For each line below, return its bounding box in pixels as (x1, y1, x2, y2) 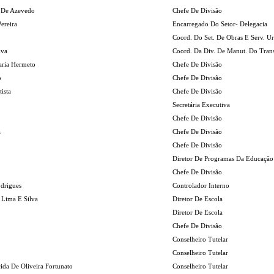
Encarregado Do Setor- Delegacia (172, 20, 267, 28)
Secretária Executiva (172, 101, 230, 108)
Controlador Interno (172, 182, 229, 189)
